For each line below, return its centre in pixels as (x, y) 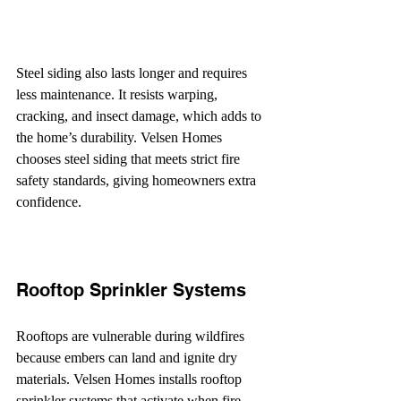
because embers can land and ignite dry (128, 357)
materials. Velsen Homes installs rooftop (131, 379)
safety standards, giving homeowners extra (138, 180)
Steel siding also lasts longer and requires (133, 73)
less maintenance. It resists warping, (119, 94)
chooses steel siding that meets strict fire (130, 158)
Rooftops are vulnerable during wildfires (132, 336)
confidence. (49, 201)
